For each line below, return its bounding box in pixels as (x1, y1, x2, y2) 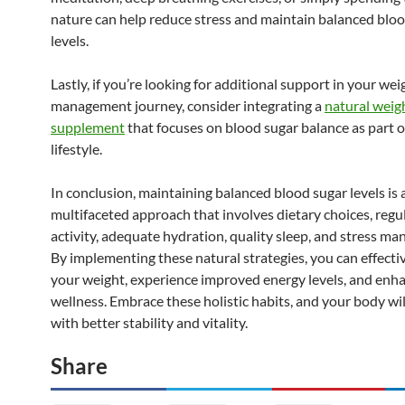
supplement (51, 118, 125, 136)
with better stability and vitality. (51, 313, 248, 331)
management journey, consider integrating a (51, 96, 325, 114)
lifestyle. (51, 139, 102, 157)
